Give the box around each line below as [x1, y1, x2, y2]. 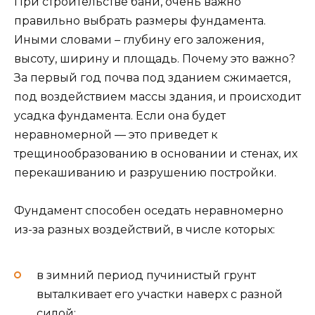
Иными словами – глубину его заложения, [14, 32, 264, 46]
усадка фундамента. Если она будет [14, 108, 226, 122]
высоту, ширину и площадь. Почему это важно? [14, 51, 295, 65]
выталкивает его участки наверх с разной [37, 288, 283, 302]
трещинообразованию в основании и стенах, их [14, 146, 297, 160]
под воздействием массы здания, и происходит [14, 89, 301, 103]
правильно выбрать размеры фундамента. [14, 13, 266, 27]
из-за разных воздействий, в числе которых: [14, 222, 275, 236]
